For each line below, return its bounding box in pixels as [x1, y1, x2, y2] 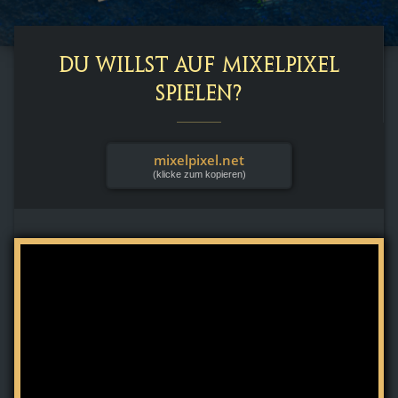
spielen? [155, 85, 242, 105]
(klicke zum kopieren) [152, 169, 246, 179]
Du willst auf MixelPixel [58, 57, 339, 76]
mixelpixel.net [154, 151, 244, 169]
